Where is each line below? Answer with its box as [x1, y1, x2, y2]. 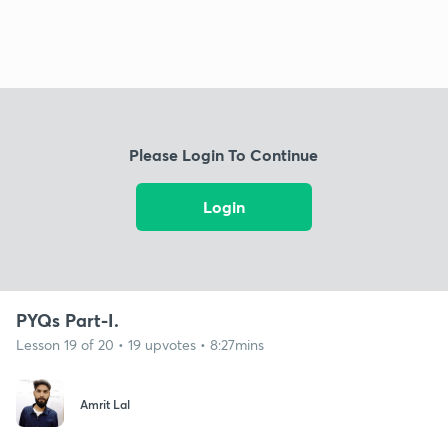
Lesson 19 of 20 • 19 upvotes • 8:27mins [16, 334, 264, 354]
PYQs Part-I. [16, 307, 119, 332]
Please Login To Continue [129, 144, 319, 166]
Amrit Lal [80, 396, 130, 413]
